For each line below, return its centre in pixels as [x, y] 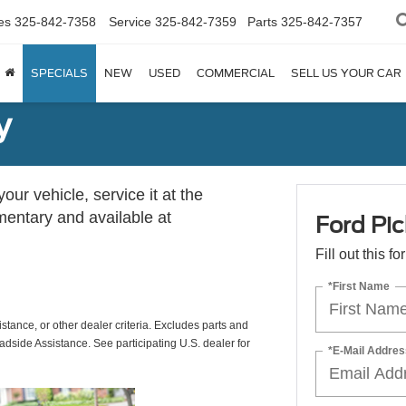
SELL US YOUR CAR [346, 73]
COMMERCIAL [236, 73]
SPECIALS [59, 73]
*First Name [358, 286]
